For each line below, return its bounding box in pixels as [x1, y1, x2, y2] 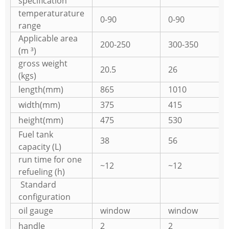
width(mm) [18, 99, 60, 111]
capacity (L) [18, 141, 61, 153]
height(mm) [18, 114, 63, 126]
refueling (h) [18, 166, 65, 178]
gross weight [18, 58, 67, 70]
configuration [18, 191, 71, 203]
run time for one [18, 154, 82, 166]
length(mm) [18, 84, 63, 96]
